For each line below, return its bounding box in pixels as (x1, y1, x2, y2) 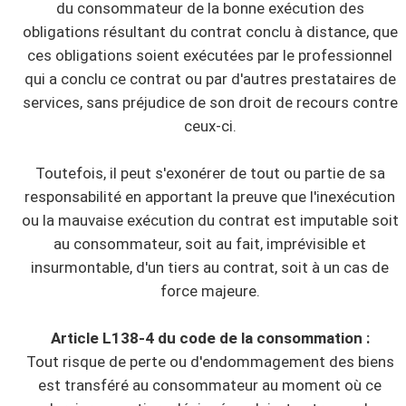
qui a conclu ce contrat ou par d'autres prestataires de (24, 69, 396, 88)
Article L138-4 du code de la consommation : (50, 328, 370, 347)
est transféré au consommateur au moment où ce (38, 375, 382, 394)
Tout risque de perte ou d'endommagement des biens (25, 352, 394, 371)
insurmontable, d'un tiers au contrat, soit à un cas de (31, 257, 389, 276)
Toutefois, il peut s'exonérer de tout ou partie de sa (34, 163, 385, 182)
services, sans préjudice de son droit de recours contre (22, 92, 398, 111)
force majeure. (159, 281, 260, 300)
